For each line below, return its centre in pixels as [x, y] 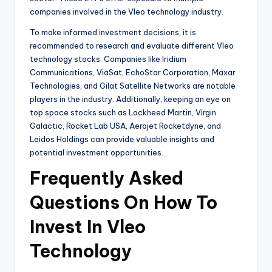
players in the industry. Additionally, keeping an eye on [130, 99]
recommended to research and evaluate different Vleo [132, 46]
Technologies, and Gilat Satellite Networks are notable [133, 86]
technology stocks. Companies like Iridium [108, 59]
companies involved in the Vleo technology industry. [127, 12]
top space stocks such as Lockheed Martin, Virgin [123, 113]
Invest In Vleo [88, 227]
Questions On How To [124, 203]
